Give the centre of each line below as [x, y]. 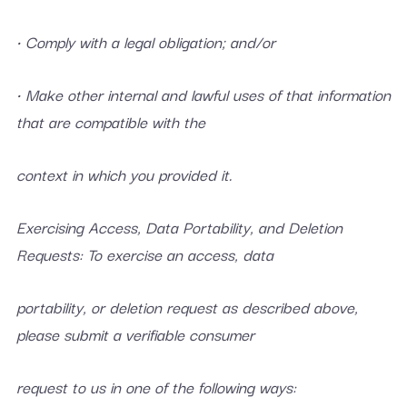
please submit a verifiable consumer [135, 334]
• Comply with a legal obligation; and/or [145, 41]
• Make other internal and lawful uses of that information [203, 94]
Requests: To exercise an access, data [144, 254]
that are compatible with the [110, 121]
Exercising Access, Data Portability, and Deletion [179, 227]
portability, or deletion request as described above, [187, 307]
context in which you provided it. [124, 174]
